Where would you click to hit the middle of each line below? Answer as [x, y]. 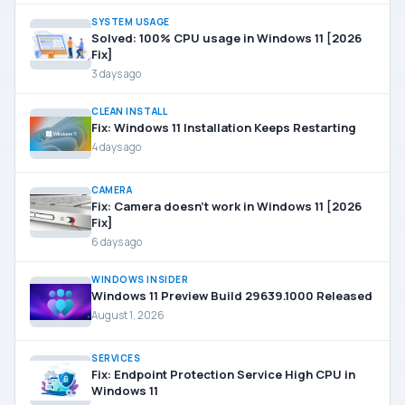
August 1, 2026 [128, 315]
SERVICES [116, 358]
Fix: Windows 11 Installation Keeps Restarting [224, 127]
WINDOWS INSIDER [140, 279]
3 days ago [116, 74]
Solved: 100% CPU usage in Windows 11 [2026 [226, 38]
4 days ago [116, 147]
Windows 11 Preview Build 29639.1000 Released [232, 296]
